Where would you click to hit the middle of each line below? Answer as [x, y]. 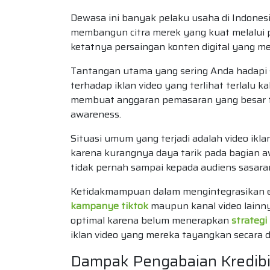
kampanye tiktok [109, 206]
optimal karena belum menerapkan [151, 220]
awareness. [96, 114]
